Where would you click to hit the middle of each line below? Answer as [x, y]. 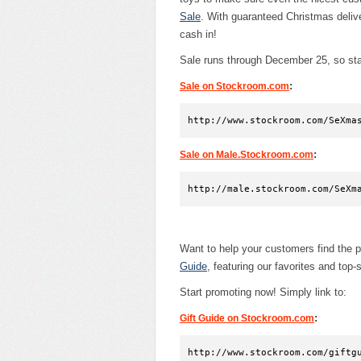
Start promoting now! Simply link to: [263, 292]
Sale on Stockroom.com [234, 86]
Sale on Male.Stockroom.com [247, 154]
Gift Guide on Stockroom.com [247, 318]
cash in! [198, 34]
